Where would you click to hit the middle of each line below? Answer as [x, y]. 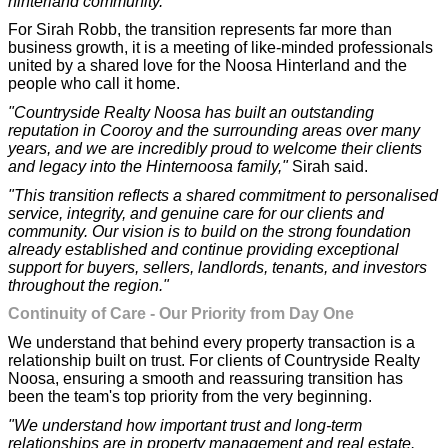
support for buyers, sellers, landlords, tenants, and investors [217, 267]
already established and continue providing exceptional [203, 249]
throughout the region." [88, 285]
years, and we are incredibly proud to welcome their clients [215, 148]
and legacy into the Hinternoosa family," [148, 166]
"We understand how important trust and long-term [185, 425]
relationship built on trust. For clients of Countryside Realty [214, 360]
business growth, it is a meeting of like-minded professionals [220, 48]
